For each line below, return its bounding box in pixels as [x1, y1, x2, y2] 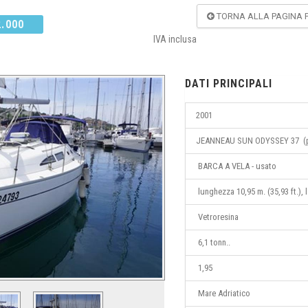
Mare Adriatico [196, 287, 250, 298]
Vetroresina [196, 211, 239, 222]
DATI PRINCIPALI [185, 76, 272, 90]
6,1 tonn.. [196, 236, 230, 247]
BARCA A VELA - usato [196, 160, 276, 171]
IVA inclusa [153, 33, 197, 45]
